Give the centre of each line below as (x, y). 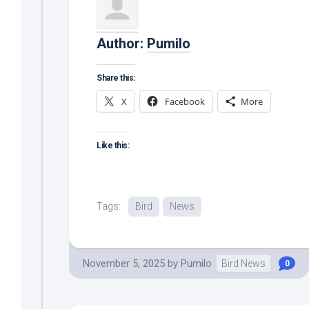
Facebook (185, 101)
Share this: (116, 78)
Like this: (113, 145)
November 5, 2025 (124, 263)
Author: (122, 43)
